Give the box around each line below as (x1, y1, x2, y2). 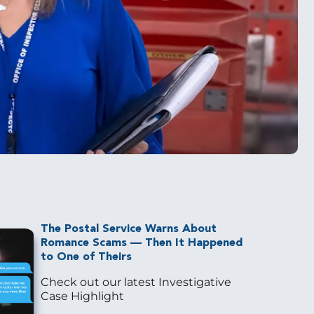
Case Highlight (40, 289, 124, 303)
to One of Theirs (40, 252, 132, 264)
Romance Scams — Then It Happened (40, 238, 243, 250)
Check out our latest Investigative (40, 275, 231, 289)
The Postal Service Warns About (40, 224, 217, 235)
